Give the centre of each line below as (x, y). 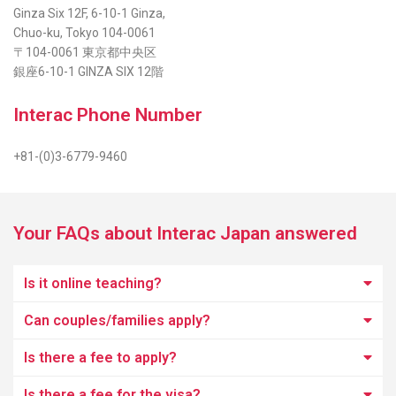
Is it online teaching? (93, 283)
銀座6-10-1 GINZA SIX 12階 (88, 72)
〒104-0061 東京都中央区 (85, 52)
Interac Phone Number (108, 115)
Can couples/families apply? (117, 320)
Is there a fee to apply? (100, 358)
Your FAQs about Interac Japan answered (185, 233)
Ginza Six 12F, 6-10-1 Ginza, (89, 13)
